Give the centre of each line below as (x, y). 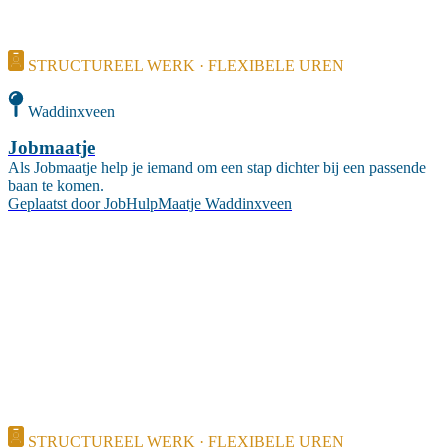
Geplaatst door (54, 204)
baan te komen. (56, 186)
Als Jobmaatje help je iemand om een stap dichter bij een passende (217, 168)
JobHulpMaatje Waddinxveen (198, 204)
